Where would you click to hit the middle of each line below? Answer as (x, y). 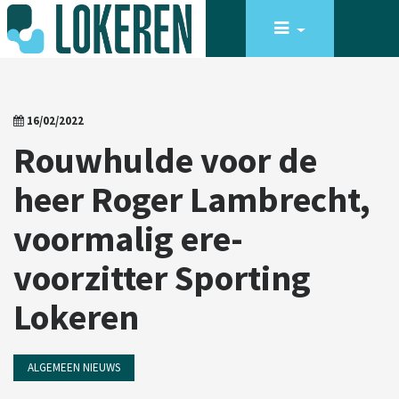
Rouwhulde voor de (165, 160)
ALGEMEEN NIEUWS (74, 367)
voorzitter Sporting (162, 278)
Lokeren (76, 317)
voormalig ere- (128, 239)
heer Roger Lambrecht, (192, 199)
